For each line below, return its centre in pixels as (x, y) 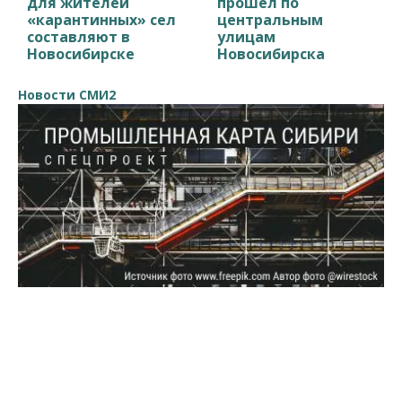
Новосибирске (81, 53)
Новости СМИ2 (67, 94)
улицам (247, 36)
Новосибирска (271, 53)
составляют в (79, 36)
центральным (271, 19)
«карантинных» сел (101, 19)
